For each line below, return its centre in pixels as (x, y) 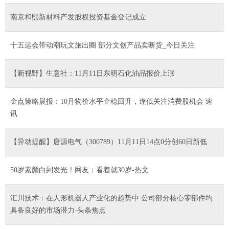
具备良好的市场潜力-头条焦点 (58, 210)
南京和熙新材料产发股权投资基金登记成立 (78, 17)
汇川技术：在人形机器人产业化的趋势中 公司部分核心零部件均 (111, 198)
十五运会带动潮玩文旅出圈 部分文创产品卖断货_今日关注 (102, 45)
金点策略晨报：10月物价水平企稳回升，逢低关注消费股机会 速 (111, 101)
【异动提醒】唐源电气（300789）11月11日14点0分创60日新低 (109, 142)
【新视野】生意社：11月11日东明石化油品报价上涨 (93, 73)
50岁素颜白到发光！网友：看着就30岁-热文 (79, 170)
